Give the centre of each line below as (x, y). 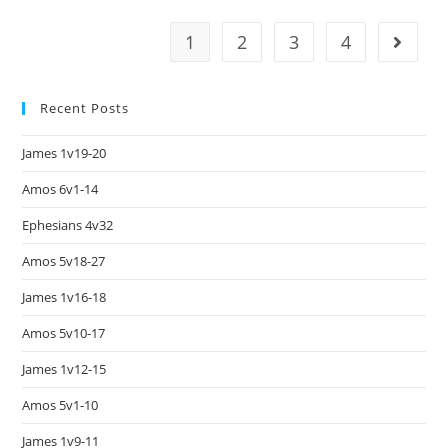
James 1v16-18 (64, 297)
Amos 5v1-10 (60, 405)
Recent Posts (85, 108)
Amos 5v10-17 (64, 333)
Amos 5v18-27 (64, 261)
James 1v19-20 (64, 153)
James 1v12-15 (64, 369)
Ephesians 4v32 (68, 225)
